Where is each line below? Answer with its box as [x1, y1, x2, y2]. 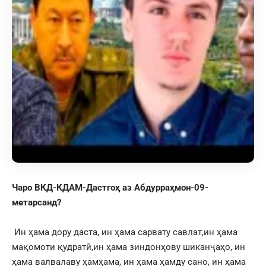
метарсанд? [12, 197, 61, 208]
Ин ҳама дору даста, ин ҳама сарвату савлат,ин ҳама [12, 226, 237, 237]
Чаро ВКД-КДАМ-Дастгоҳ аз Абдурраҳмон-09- [12, 182, 208, 193]
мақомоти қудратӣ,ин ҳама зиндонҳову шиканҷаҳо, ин [12, 241, 245, 252]
